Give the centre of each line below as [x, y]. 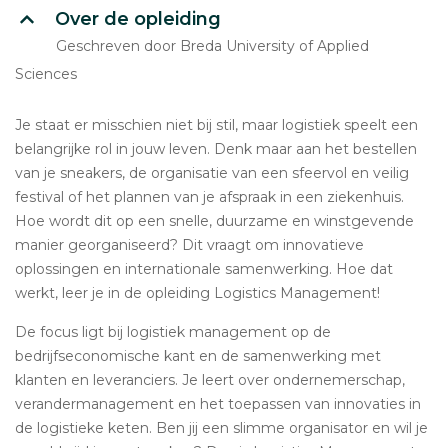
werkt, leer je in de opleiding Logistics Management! [197, 293]
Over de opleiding [138, 19]
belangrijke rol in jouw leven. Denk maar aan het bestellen [216, 149]
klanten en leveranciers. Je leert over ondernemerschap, [210, 380]
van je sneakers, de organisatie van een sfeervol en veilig [212, 173]
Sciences [46, 74]
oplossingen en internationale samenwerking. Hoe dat [204, 269]
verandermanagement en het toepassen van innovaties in [218, 404]
